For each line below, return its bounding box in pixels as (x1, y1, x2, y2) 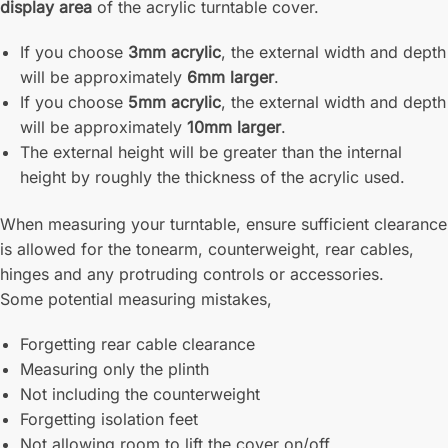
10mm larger (187, 116, 281, 137)
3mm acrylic (128, 41, 221, 62)
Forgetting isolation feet (20, 408, 198, 429)
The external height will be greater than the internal (20, 141, 402, 162)
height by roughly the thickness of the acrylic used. (20, 166, 405, 187)
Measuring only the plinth (20, 358, 209, 379)
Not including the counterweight (20, 383, 260, 404)
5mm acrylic (128, 91, 221, 112)
